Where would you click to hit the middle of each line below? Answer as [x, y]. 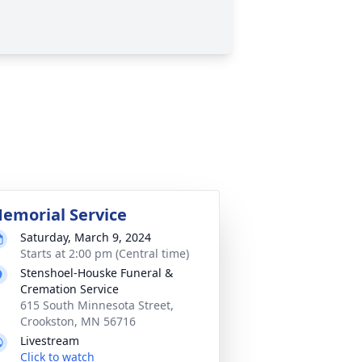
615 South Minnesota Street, [97, 305]
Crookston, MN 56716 [78, 321]
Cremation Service [69, 289]
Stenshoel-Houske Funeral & [97, 273]
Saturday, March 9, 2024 [86, 237]
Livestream [50, 341]
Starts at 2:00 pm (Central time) [105, 253]
